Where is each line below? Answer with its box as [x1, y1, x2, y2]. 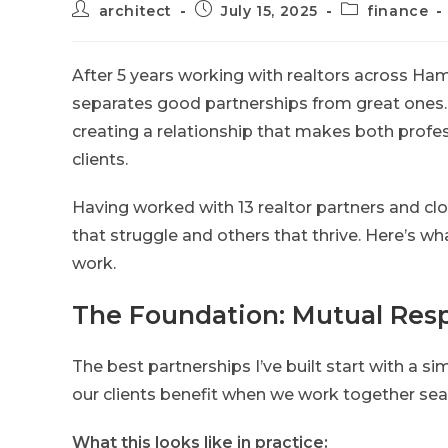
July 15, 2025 [221, 2, 319, 21]
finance [367, 2, 429, 21]
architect [98, 2, 173, 21]
